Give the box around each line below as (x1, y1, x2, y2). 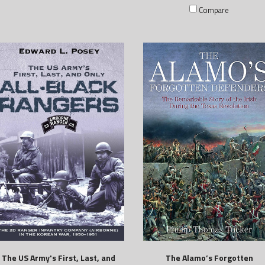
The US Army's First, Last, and (1, 251, 115, 264)
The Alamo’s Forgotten (165, 251, 253, 264)
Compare (199, 4, 230, 17)
